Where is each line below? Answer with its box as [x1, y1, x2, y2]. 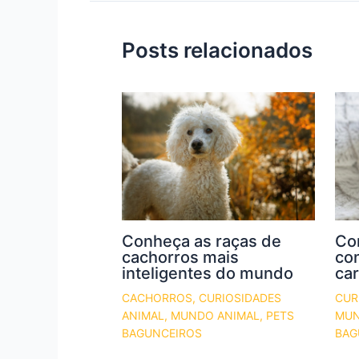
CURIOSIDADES [199, 291, 281, 305]
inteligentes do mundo [122, 264, 293, 284]
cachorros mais [122, 248, 239, 268]
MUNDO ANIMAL [171, 309, 260, 323]
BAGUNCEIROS [122, 326, 202, 341]
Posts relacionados [122, 37, 313, 63]
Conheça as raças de [122, 232, 281, 252]
